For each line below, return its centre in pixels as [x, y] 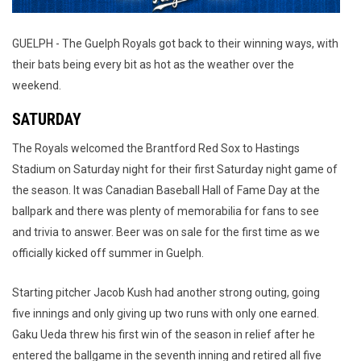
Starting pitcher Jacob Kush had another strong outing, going [166, 293]
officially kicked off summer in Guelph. [109, 253]
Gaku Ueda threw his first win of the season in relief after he [164, 335]
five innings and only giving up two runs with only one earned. [166, 314]
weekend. [37, 86]
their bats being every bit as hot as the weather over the [153, 65]
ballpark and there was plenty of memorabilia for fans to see [166, 212]
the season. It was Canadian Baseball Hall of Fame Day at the [166, 191]
